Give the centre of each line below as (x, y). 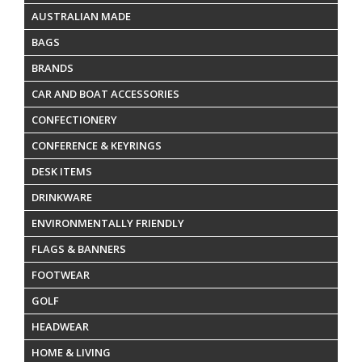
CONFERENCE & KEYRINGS (97, 145)
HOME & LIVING (71, 352)
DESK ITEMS (62, 171)
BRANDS (53, 67)
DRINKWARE (62, 197)
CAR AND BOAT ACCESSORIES (105, 93)
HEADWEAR (60, 326)
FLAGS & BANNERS (79, 248)
